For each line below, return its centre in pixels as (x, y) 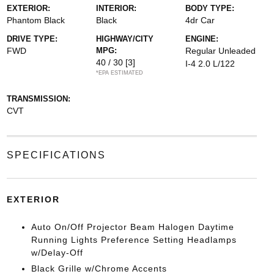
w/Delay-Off (57, 252)
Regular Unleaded (221, 50)
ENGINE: (202, 39)
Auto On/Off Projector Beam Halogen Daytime (132, 227)
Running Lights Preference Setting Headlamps (134, 239)
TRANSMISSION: (38, 98)
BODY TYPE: (210, 8)
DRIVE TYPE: (32, 39)
